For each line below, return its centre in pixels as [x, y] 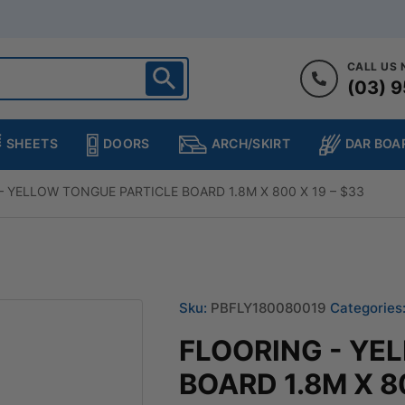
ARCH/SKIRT [250, 144]
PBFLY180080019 [271, 307]
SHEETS [32, 143]
